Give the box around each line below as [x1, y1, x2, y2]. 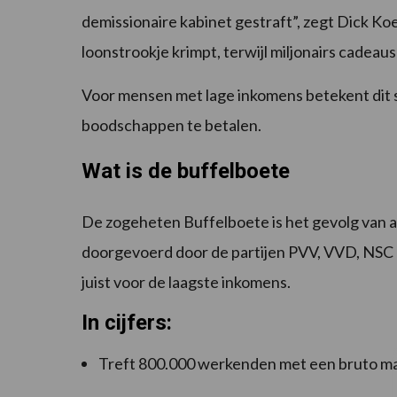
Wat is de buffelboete [82, 158, 290, 183]
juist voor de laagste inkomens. [82, 271, 291, 292]
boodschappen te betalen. [82, 114, 261, 135]
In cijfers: [82, 309, 172, 335]
